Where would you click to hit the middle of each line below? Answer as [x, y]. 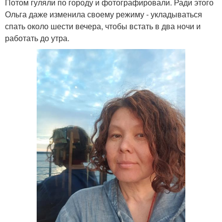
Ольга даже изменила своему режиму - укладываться [104, 14]
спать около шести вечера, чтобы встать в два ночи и [103, 26]
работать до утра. [37, 38]
